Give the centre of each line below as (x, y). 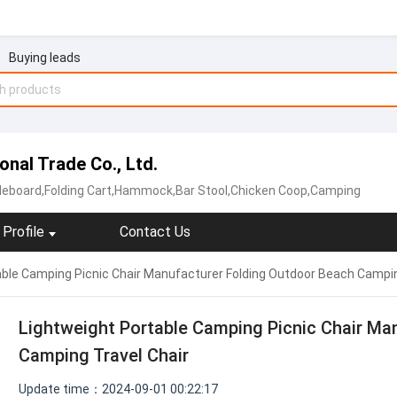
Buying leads (44, 58)
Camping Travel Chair (104, 355)
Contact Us (155, 232)
